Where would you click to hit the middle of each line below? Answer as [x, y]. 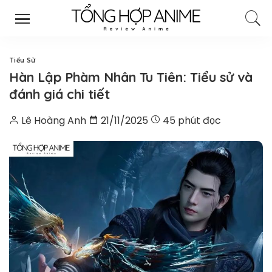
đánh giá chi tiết [59, 94]
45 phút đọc [191, 121]
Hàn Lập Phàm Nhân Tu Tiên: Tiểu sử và [131, 77]
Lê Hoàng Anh [54, 121]
